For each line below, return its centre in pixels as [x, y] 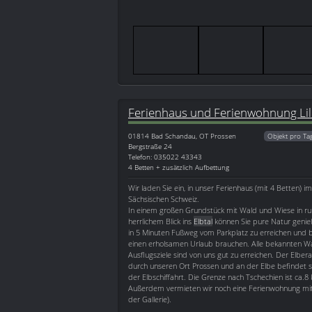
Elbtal [203, 221]
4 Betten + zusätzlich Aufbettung [179, 167]
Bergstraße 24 [150, 147]
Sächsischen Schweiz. [164, 199]
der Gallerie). [150, 299]
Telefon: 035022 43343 [165, 157]
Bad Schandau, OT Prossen [194, 136]
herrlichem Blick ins [161, 221]
